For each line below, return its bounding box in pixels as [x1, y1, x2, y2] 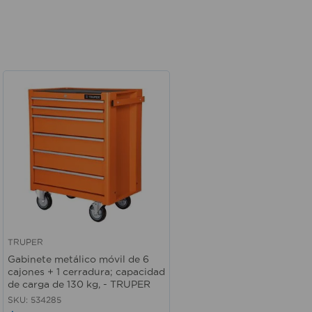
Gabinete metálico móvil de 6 [8, 253, 149, 265]
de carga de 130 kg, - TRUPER [8, 279, 150, 290]
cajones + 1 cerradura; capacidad [8, 266, 165, 278]
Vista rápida [8, 245, 67, 257]
